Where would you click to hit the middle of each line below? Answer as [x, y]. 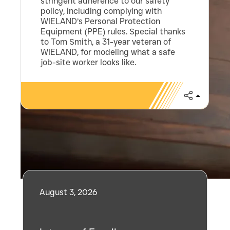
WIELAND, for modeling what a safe [108, 52]
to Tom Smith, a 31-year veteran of [106, 42]
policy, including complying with [101, 11]
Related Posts [96, 142]
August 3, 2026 [68, 193]
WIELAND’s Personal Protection [101, 22]
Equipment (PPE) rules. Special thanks [113, 32]
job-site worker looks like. [89, 63]
